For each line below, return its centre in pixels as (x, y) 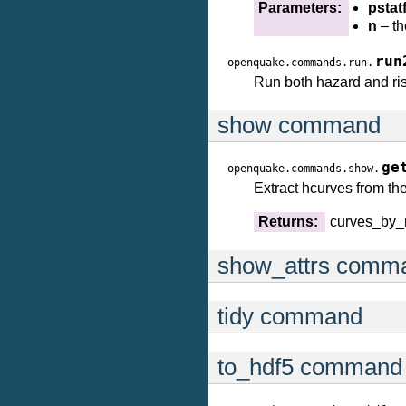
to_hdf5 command (310, 367)
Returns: (288, 222)
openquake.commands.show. (304, 169)
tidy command (290, 316)
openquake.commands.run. (300, 63)
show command (299, 125)
